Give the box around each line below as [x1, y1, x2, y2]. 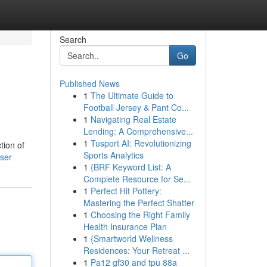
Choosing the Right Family [90, 209, 190, 221]
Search [59, 33, 86, 45]
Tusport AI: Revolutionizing [90, 137, 191, 149]
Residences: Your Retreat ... [83, 244, 190, 256]
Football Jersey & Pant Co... [83, 101, 189, 113]
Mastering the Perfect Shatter [83, 197, 194, 209]
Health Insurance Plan [83, 221, 167, 232]
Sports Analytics [83, 149, 144, 161]
